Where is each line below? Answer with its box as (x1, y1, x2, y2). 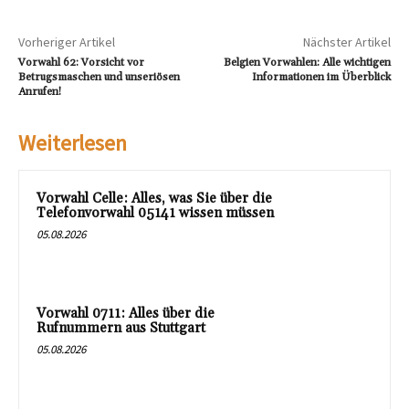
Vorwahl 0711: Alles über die (37, 304, 215, 322)
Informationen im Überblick (251, 70, 391, 85)
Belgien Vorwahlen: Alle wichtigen (223, 56, 391, 70)
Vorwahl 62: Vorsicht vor (18, 56, 144, 70)
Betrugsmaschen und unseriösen (18, 70, 180, 85)
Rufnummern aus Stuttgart (37, 319, 205, 337)
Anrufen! (18, 85, 61, 100)
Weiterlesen (18, 129, 127, 158)
